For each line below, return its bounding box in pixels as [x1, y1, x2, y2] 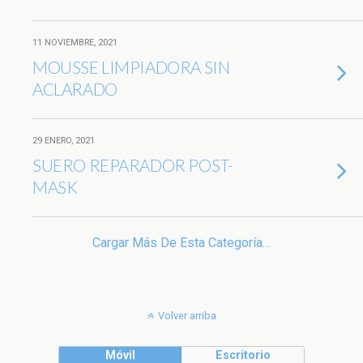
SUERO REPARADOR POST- [32, 155, 233, 175]
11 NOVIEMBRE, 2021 [32, 37, 117, 48]
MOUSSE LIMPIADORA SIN [32, 57, 230, 77]
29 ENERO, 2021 [32, 135, 95, 146]
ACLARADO [32, 79, 117, 99]
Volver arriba [157, 310, 216, 322]
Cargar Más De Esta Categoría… [92, 235, 271, 250]
